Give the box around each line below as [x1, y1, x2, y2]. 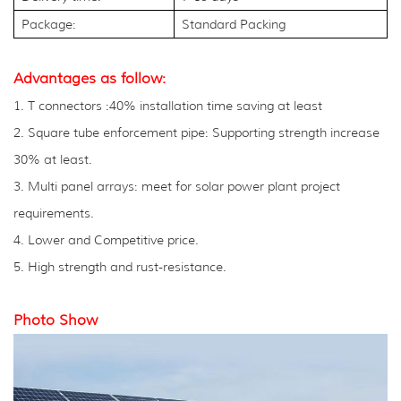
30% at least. [13, 151, 92, 167]
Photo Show [13, 311, 98, 328]
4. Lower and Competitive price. [13, 232, 199, 248]
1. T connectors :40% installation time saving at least [13, 98, 322, 114]
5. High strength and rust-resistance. [13, 259, 226, 275]
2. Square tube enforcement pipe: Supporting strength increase [13, 124, 380, 141]
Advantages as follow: [13, 70, 166, 87]
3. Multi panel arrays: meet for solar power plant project [13, 178, 340, 194]
